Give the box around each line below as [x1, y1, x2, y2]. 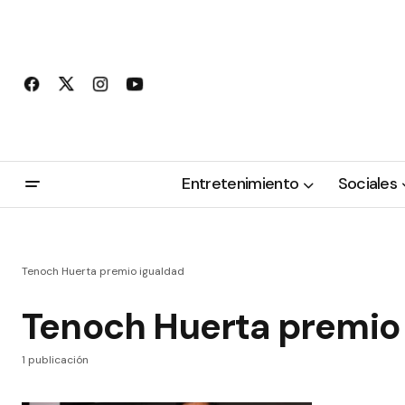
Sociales [337, 173, 398, 195]
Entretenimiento [182, 173, 299, 195]
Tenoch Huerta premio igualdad [22, 264, 184, 278]
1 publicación [22, 353, 89, 367]
